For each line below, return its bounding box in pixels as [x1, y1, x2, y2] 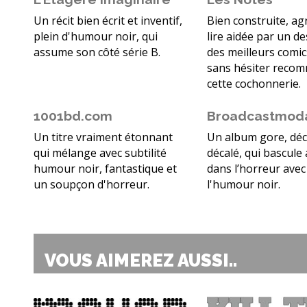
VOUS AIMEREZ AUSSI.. [45, 250, 237, 271]
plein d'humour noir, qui [34, 29, 158, 45]
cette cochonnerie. [207, 76, 302, 92]
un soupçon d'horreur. [34, 177, 149, 193]
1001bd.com [34, 108, 112, 124]
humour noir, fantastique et [34, 161, 177, 177]
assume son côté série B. [34, 45, 160, 60]
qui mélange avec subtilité [34, 145, 167, 161]
